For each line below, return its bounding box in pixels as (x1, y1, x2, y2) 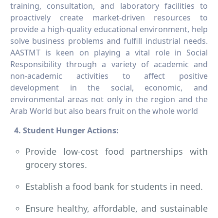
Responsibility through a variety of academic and (10, 59, 208, 70)
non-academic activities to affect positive (10, 71, 208, 82)
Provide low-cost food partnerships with (25, 145, 208, 158)
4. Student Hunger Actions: (10, 125, 119, 136)
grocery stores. (25, 159, 87, 171)
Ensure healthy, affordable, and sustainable (25, 202, 208, 215)
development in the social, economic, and (10, 82, 208, 93)
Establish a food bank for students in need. (25, 181, 203, 193)
